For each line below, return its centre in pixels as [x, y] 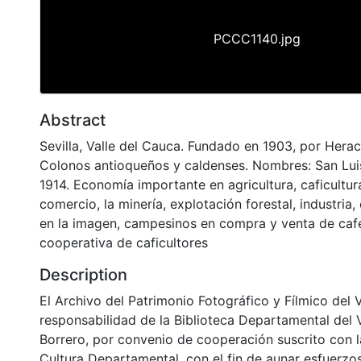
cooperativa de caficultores [124, 242]
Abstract [73, 120]
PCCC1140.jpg [257, 38]
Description [83, 274]
